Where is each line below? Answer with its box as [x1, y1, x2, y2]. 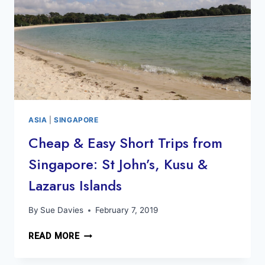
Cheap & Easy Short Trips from [28, 132, 222, 153]
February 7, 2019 [95, 205, 159, 215]
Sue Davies [40, 205, 84, 215]
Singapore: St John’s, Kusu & [28, 153, 208, 174]
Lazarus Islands [28, 174, 122, 196]
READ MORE [28, 231, 80, 242]
